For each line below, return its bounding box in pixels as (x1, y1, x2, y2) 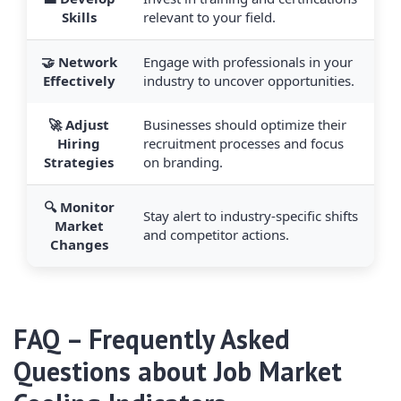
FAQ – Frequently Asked (13, 321, 290, 357)
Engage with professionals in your (143, 53, 353, 72)
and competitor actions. (143, 226, 289, 244)
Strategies (44, 153, 114, 172)
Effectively (42, 72, 115, 90)
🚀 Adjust (48, 115, 109, 134)
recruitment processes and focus (143, 134, 344, 153)
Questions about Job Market (13, 354, 342, 389)
